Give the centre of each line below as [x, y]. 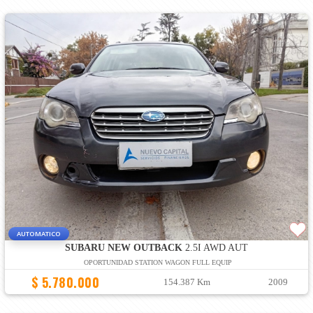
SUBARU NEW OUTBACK [123, 248]
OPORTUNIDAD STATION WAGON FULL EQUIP [158, 263]
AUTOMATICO [38, 234]
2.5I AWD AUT [215, 248]
